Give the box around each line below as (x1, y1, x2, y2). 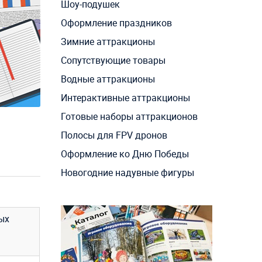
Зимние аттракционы (60, 35, 155, 49)
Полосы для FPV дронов (60, 129, 167, 142)
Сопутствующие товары (60, 54, 166, 67)
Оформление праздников (60, 16, 172, 30)
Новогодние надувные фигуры (60, 166, 194, 180)
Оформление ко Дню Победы (60, 147, 189, 161)
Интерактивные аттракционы (60, 91, 190, 105)
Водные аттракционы (60, 73, 155, 86)
